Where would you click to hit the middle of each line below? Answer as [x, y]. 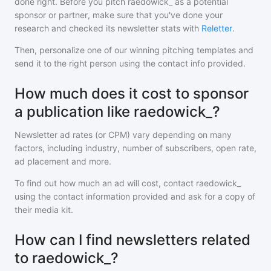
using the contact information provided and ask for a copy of [135, 196]
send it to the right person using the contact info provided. [130, 63]
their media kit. [44, 210]
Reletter [217, 28]
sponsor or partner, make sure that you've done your [119, 15]
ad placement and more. [63, 161]
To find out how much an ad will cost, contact [105, 183]
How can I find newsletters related [132, 240]
